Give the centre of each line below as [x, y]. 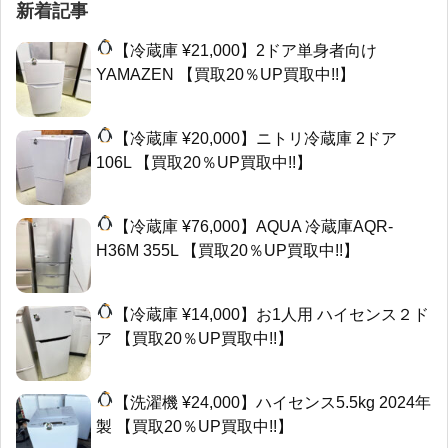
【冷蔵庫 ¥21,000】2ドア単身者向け [246, 50]
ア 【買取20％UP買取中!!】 [194, 338]
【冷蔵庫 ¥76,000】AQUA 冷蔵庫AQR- [254, 226]
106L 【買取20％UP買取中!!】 [204, 162]
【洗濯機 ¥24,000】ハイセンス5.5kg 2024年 [273, 402]
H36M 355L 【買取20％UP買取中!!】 [227, 250]
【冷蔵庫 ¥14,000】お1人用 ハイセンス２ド [272, 314]
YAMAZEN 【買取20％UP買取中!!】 [225, 74]
